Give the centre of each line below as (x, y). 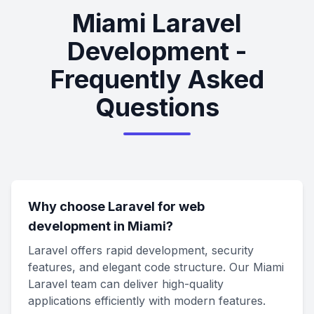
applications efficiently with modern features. (147, 301)
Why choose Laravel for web (116, 206)
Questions (157, 107)
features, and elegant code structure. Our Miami (156, 267)
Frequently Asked (157, 79)
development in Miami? (101, 226)
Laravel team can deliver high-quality (126, 284)
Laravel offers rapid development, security (141, 250)
